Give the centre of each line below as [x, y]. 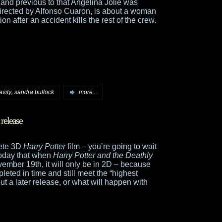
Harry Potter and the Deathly [103, 155]
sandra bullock [34, 92]
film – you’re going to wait [111, 146]
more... [88, 92]
